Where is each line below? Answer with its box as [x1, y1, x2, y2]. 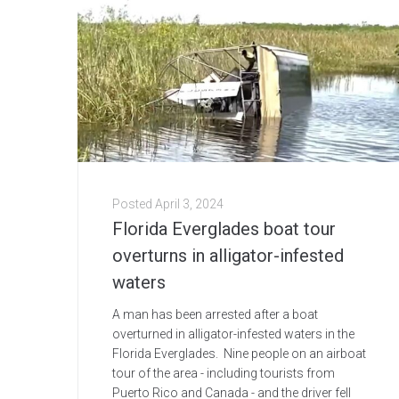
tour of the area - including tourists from [112, 366, 335, 381]
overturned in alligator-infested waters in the [112, 327, 354, 342]
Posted [112, 197, 155, 212]
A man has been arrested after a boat [112, 307, 318, 322]
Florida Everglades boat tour [112, 218, 336, 240]
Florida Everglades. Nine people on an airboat [112, 346, 366, 362]
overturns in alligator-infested [112, 245, 344, 267]
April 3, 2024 [155, 197, 224, 212]
